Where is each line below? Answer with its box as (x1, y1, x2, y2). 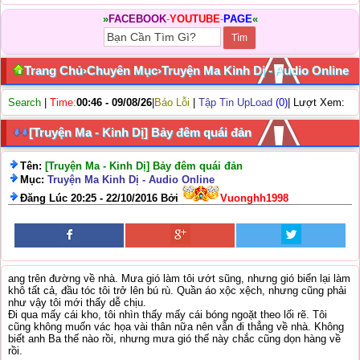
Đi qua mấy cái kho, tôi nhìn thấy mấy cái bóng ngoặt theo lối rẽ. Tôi (8, 309, 327, 321)
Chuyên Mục (87, 63, 157, 77)
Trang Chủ (24, 63, 83, 77)
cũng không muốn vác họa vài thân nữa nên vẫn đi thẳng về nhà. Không (8, 321, 344, 333)
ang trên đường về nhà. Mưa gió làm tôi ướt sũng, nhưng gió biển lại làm (8, 272, 350, 284)
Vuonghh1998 (220, 192, 288, 204)
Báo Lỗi (154, 96, 190, 108)
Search (8, 96, 41, 108)
